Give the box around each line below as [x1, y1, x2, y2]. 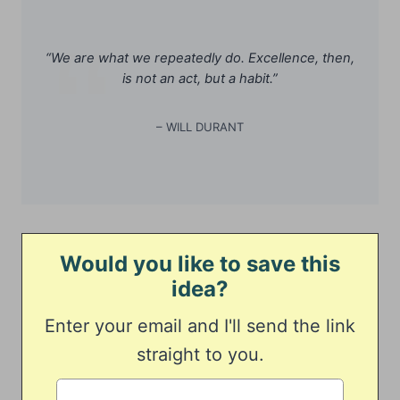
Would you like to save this [60, 251, 340, 278]
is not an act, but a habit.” [122, 71, 278, 87]
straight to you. [136, 344, 264, 366]
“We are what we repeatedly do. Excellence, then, [46, 50, 354, 67]
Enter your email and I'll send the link [45, 315, 355, 337]
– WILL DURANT [156, 120, 244, 135]
